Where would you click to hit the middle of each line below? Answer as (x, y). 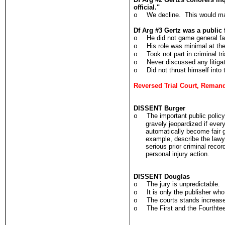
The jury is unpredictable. (184, 184)
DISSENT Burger (160, 108)
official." (147, 7)
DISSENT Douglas (162, 177)
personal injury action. (178, 154)
